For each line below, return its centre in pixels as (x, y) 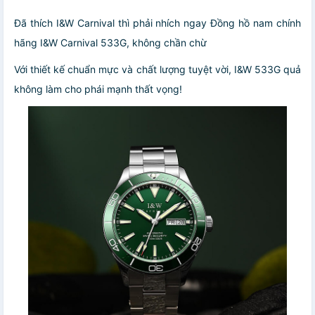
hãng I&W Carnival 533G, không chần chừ (110, 42)
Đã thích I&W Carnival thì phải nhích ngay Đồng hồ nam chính (157, 22)
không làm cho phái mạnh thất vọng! (98, 89)
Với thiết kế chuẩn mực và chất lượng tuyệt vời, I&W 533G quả (157, 69)
